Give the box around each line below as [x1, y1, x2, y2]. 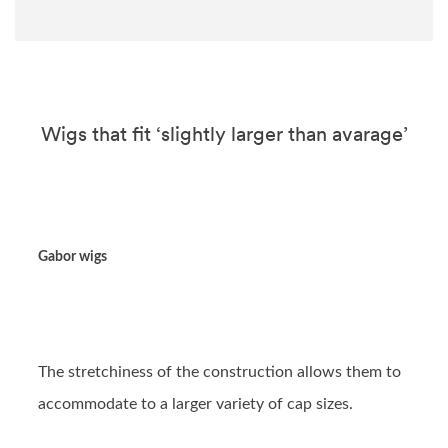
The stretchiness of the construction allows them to [38, 364, 401, 381]
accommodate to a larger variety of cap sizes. [38, 396, 353, 413]
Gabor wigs [38, 250, 107, 265]
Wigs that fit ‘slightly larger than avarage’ [40, 122, 408, 147]
